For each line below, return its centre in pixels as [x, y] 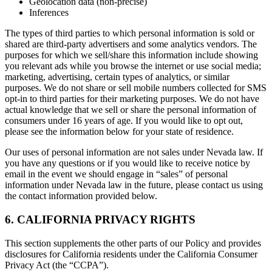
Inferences [49, 13]
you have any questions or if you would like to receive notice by [127, 163]
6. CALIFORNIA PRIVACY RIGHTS [100, 219]
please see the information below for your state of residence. [119, 132]
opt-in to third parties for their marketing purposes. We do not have [132, 99]
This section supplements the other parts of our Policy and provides [133, 243]
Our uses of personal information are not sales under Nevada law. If [134, 152]
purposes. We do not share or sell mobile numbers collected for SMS [136, 88]
